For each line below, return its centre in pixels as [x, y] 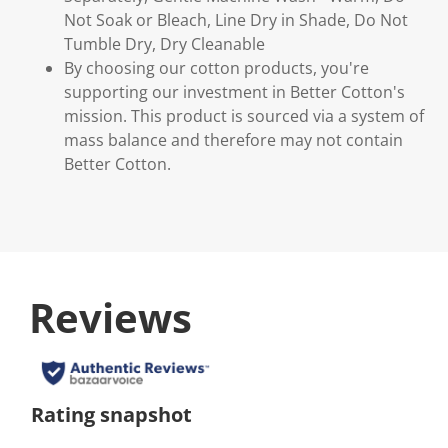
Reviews [110, 317]
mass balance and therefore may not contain [233, 140]
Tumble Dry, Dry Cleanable [164, 44]
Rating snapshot [111, 414]
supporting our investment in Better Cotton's [234, 92]
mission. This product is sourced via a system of [244, 116]
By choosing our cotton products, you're [216, 68]
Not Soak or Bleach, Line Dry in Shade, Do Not [236, 20]
